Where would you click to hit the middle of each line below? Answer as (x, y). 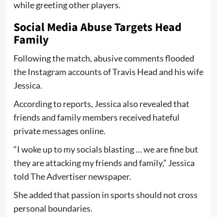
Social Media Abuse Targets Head (97, 27)
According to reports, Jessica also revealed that (101, 103)
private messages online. (59, 131)
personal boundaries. (53, 208)
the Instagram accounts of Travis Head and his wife (108, 71)
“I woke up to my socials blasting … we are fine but (106, 149)
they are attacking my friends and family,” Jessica (104, 163)
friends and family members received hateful (96, 117)
